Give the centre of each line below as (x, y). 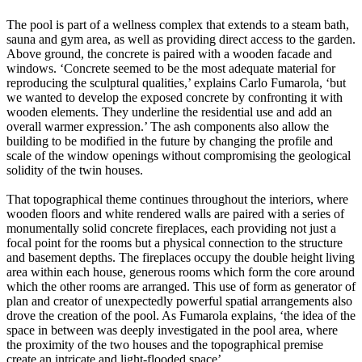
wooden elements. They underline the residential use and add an (169, 112)
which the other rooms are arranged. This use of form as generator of (181, 287)
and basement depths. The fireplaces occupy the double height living (181, 258)
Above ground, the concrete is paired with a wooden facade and (169, 54)
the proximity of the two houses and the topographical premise (165, 345)
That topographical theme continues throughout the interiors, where (177, 200)
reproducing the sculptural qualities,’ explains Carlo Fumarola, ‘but (176, 83)
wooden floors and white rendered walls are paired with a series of (175, 214)
